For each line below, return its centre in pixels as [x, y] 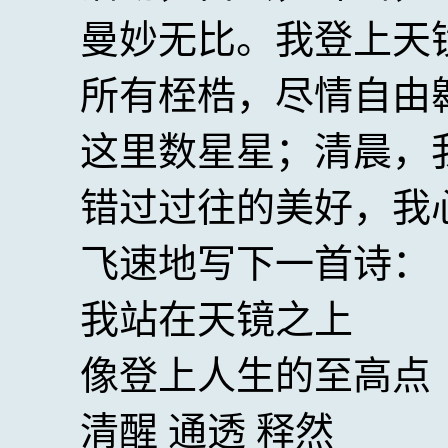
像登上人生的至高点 [256, 375]
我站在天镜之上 [217, 319]
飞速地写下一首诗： [256, 263]
